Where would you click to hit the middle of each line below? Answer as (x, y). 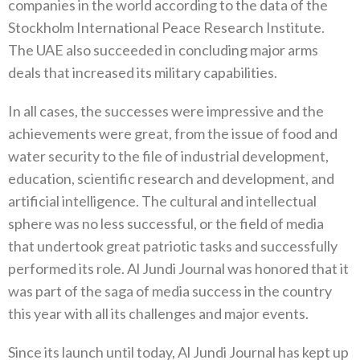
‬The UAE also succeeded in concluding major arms (163, 50)
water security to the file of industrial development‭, (168, 156)
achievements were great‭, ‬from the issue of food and (173, 134)
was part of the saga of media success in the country (170, 291)
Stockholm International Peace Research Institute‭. (166, 28)
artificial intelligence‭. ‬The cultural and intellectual (162, 201)
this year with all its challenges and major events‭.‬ (158, 314)
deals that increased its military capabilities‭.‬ (143, 73)
